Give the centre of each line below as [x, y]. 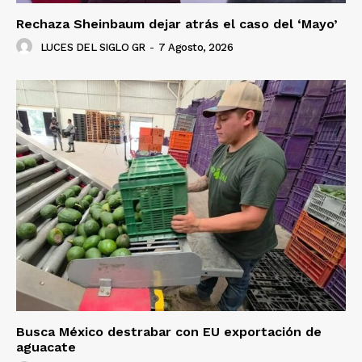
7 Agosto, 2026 [196, 48]
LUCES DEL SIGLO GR [93, 48]
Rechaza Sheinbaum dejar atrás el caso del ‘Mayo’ [177, 23]
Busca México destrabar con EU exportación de [169, 331]
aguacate [46, 347]
